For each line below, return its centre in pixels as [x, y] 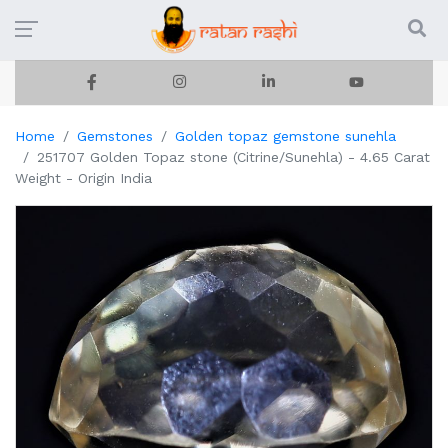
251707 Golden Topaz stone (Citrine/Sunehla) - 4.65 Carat [233, 157]
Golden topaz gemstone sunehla [285, 136]
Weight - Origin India [83, 178]
